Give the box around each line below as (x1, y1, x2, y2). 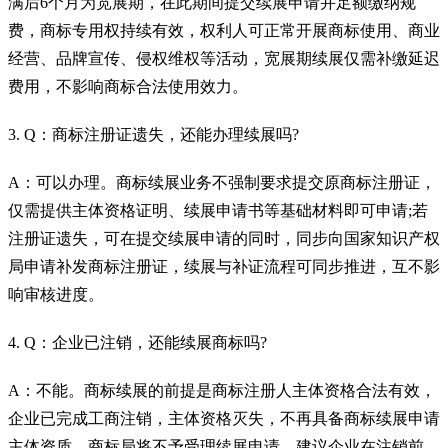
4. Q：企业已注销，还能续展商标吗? (8, 333, 267, 351)
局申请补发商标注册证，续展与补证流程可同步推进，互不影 (8, 257, 440, 275)
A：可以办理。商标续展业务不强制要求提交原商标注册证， (8, 173, 436, 191)
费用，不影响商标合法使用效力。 (8, 77, 248, 95)
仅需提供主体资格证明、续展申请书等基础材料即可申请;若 (8, 201, 428, 219)
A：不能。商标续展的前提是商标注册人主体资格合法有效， (8, 381, 436, 399)
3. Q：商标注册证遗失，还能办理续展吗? (8, 125, 299, 143)
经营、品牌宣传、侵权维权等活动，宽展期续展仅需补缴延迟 (8, 49, 440, 67)
